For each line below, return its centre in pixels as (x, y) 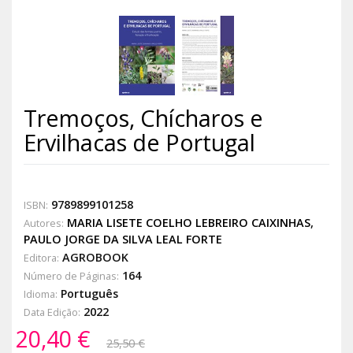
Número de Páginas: (71, 275)
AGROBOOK (94, 257)
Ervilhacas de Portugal (139, 142)
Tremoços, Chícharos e (143, 117)
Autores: (44, 223)
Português (88, 293)
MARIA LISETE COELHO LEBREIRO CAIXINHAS (189, 222)
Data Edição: (52, 312)
